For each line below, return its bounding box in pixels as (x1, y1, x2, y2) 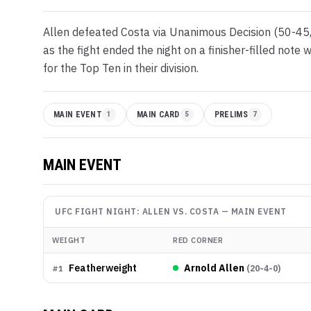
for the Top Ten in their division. (43, 60, 199, 75)
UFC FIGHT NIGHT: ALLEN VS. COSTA (55, 205, 219, 217)
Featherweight (69, 261, 137, 274)
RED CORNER (173, 235, 223, 245)
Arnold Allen (184, 261, 244, 274)
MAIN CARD (137, 109, 180, 119)
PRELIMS (214, 109, 248, 119)
